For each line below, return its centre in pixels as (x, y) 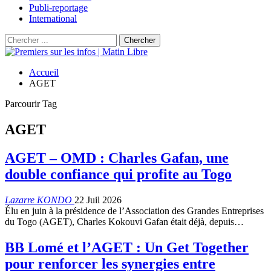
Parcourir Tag (31, 104)
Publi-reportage (58, 8)
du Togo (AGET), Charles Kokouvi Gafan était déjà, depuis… (124, 221)
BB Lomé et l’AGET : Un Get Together (127, 247)
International (53, 18)
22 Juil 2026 (98, 200)
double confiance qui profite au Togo (118, 174)
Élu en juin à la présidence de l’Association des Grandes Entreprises (134, 211)
